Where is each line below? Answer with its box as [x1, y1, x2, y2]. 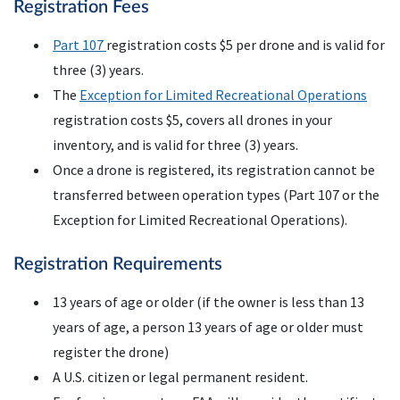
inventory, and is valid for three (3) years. [53, 136, 298, 154]
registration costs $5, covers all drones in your [53, 111, 332, 129]
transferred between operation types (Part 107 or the [53, 186, 379, 204]
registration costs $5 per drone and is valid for [106, 36, 385, 54]
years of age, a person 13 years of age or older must [53, 318, 363, 337]
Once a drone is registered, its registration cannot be [53, 161, 375, 179]
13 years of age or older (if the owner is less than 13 [53, 293, 364, 312]
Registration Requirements [13, 255, 222, 274]
